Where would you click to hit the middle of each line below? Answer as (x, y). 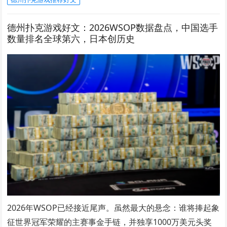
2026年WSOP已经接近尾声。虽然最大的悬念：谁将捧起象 (113, 208)
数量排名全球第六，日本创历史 (71, 38)
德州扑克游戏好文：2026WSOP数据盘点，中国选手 (113, 27)
